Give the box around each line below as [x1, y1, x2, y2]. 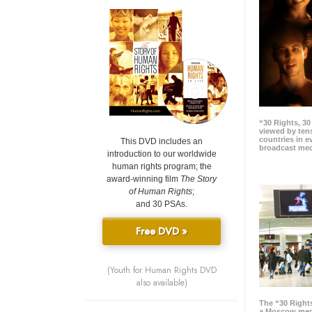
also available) [136, 276, 187, 290]
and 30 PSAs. [136, 199, 187, 210]
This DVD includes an [120, 136, 203, 147]
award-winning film [107, 174, 180, 185]
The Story [180, 174, 217, 185]
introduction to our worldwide [107, 149, 217, 159]
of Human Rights [129, 187, 192, 197]
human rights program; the [111, 162, 212, 172]
